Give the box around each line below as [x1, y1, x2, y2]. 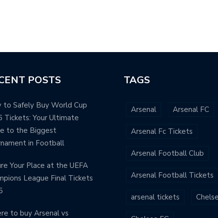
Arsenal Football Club [131, 148, 204, 158]
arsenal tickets [131, 192, 180, 202]
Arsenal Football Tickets [131, 170, 214, 180]
